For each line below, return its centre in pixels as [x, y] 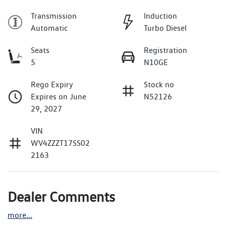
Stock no [159, 85]
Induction [160, 16]
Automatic [49, 28]
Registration [165, 50]
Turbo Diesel [165, 28]
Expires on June [59, 97]
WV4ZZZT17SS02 [60, 143]
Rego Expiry [52, 85]
